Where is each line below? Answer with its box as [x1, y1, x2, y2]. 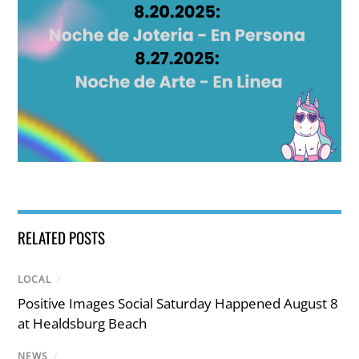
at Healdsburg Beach [18, 314, 147, 333]
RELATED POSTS [18, 226, 106, 249]
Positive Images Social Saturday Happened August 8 [18, 294, 339, 313]
